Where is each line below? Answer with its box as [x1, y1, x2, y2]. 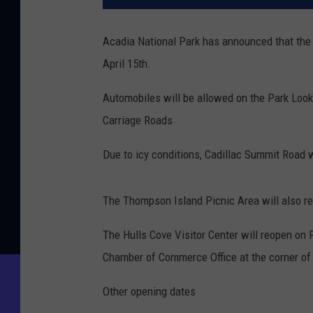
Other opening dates [103, 284, 196, 299]
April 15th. [103, 57, 151, 71]
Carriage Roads [103, 113, 173, 128]
